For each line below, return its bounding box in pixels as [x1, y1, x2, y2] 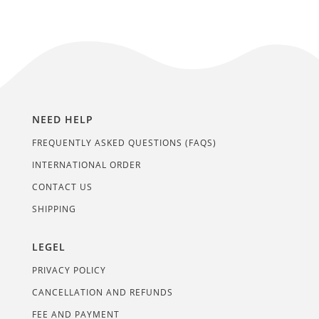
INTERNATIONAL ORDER [32, 159, 141, 171]
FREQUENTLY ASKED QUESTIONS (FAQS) [32, 137, 216, 149]
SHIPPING [32, 203, 76, 215]
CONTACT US [32, 181, 93, 193]
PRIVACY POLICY [32, 264, 106, 276]
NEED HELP [32, 113, 93, 126]
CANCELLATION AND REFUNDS [32, 286, 173, 298]
